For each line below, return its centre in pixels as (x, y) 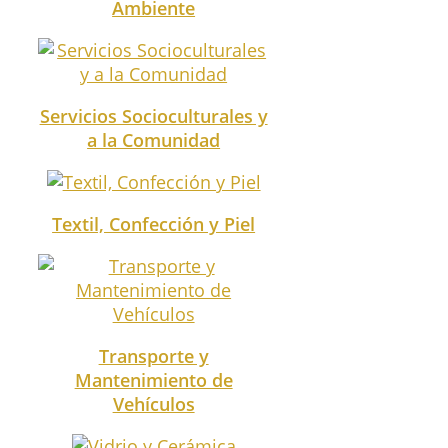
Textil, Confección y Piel (154, 223)
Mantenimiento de (153, 379)
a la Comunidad (154, 139)
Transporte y (153, 355)
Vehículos (153, 403)
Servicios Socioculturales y (153, 115)
